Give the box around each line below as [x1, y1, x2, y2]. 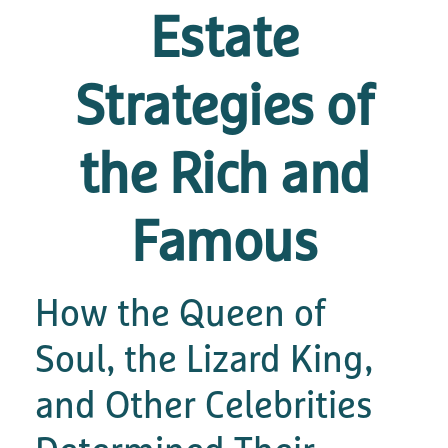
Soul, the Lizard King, [35, 335, 373, 381]
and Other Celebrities [35, 381, 373, 427]
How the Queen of [35, 289, 326, 335]
